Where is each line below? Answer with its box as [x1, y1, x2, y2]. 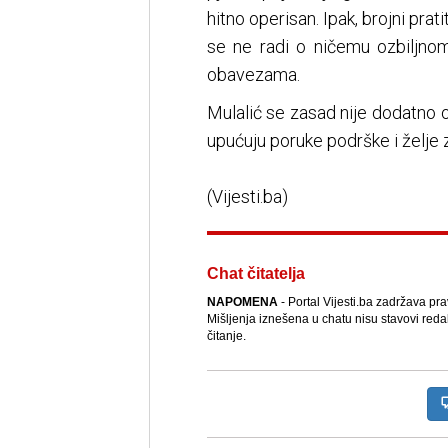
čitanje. [206, 329, 246, 344]
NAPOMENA [206, 295, 278, 310]
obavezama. [206, 64, 300, 86]
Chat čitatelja [206, 265, 305, 283]
